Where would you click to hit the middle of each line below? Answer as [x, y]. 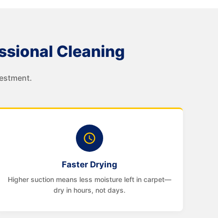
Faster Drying [90, 164]
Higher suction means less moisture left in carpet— [90, 179]
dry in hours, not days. [90, 190]
